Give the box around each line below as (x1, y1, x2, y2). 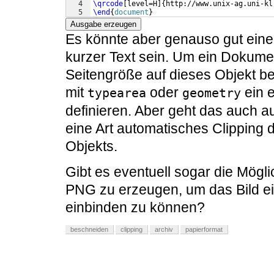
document (114, 8, 149, 17)
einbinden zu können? (65, 199, 205, 216)
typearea (87, 86, 146, 101)
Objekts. (65, 138, 117, 155)
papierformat (185, 226, 223, 234)
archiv (155, 226, 173, 234)
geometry (182, 86, 241, 101)
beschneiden (70, 226, 108, 234)
